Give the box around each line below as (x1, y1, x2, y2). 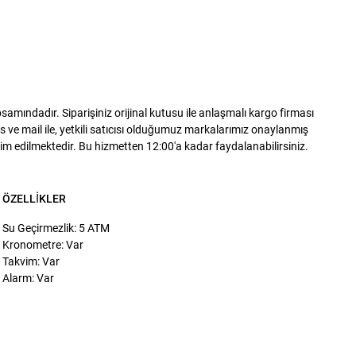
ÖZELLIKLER (2, 192, 66, 205)
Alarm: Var (2, 272, 54, 284)
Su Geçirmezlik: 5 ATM (2, 222, 110, 234)
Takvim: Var (2, 255, 60, 268)
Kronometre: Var (2, 238, 83, 251)
